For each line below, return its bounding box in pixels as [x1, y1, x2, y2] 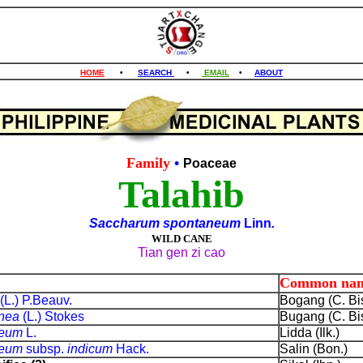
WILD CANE [151, 233, 212, 245]
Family [126, 155, 174, 171]
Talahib [118, 173, 245, 216]
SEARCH [138, 68, 174, 77]
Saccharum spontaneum [88, 216, 244, 230]
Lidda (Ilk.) [279, 326, 340, 340]
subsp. [25, 342, 67, 356]
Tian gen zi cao [138, 246, 225, 259]
